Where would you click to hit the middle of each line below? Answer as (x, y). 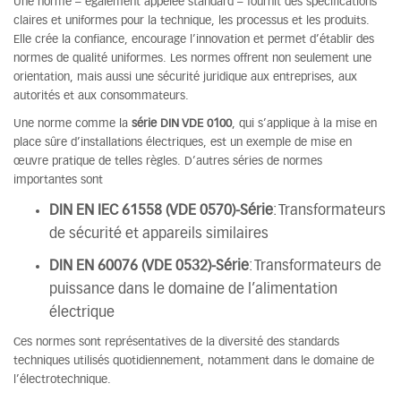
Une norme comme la (73, 124)
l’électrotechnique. (62, 380)
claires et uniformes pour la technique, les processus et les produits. (192, 21)
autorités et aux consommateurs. (101, 96)
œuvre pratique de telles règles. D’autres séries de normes (168, 162)
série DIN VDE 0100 (182, 124)
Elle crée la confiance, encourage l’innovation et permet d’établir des (194, 40)
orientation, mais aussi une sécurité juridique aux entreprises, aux (185, 77)
